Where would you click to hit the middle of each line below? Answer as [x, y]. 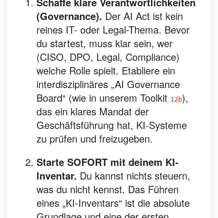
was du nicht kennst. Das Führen [108, 189]
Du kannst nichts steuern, [134, 175]
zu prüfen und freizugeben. [95, 138]
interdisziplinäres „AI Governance [108, 84]
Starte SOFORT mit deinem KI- [108, 162]
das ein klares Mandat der [93, 111]
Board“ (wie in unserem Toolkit [103, 98]
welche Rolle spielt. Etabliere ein [106, 70]
